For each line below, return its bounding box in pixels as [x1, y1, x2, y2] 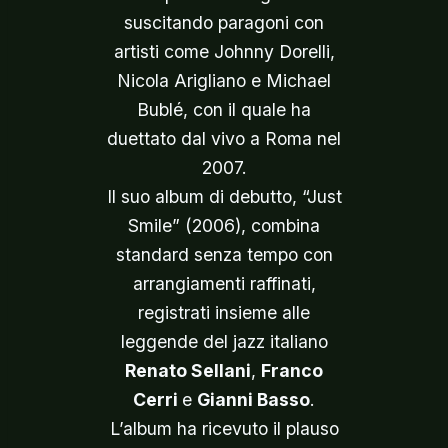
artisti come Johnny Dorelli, [113, 41, 335, 62]
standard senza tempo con [115, 244, 333, 265]
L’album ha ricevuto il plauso [109, 418, 339, 439]
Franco [261, 360, 323, 381]
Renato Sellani [125, 360, 251, 381]
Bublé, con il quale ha [137, 99, 311, 120]
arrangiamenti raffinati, [132, 273, 316, 294]
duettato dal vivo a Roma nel [107, 128, 341, 149]
